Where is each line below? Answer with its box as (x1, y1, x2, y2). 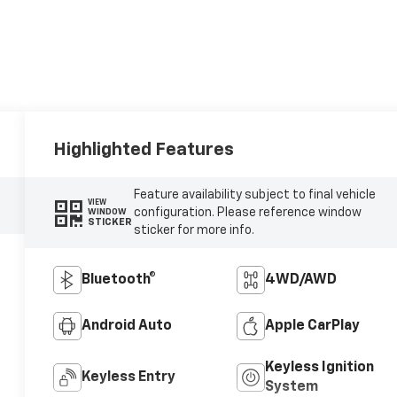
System (264, 379, 318, 394)
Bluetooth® (82, 272, 157, 287)
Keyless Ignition (264, 360, 374, 375)
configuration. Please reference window (133, 206, 362, 219)
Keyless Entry (82, 370, 176, 385)
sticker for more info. (133, 223, 254, 237)
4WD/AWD (264, 272, 337, 287)
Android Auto (82, 318, 173, 333)
